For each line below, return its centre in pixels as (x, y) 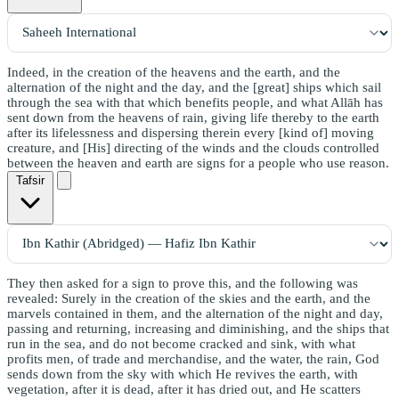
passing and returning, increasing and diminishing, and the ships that (198, 328)
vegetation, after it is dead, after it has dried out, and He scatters (184, 389)
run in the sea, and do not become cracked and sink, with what (181, 343)
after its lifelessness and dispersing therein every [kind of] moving (191, 132)
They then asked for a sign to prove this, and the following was (183, 283)
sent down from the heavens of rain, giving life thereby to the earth (193, 117)
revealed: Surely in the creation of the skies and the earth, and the (189, 298)
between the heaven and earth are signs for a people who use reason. (198, 163)
